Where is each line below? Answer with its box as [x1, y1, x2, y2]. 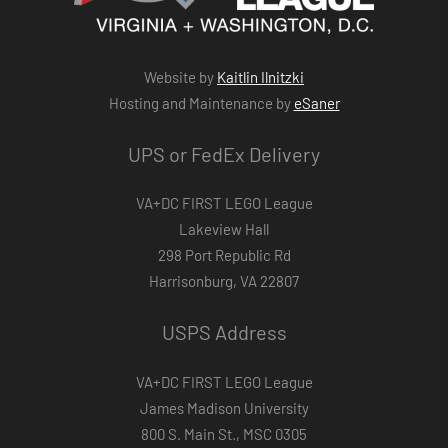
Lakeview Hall [179, 220, 269, 239]
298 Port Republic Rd [157, 246, 291, 265]
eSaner [293, 93, 340, 112]
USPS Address [161, 320, 287, 345]
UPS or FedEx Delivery [128, 141, 320, 166]
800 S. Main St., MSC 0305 [141, 424, 307, 443]
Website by [144, 67, 217, 86]
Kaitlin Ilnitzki [217, 67, 304, 86]
